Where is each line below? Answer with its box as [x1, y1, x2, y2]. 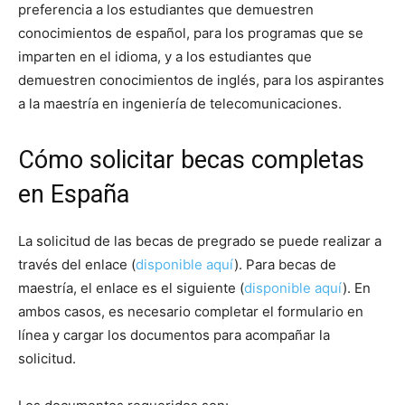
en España [18, 180, 129, 210]
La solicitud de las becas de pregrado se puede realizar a [18, 232, 381, 250]
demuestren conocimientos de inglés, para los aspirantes [18, 71, 384, 89]
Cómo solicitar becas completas [18, 146, 364, 175]
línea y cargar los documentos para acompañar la [18, 326, 330, 344]
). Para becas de [234, 256, 336, 274]
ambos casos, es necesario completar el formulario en [18, 303, 363, 321]
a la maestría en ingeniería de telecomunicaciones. [18, 95, 342, 113]
